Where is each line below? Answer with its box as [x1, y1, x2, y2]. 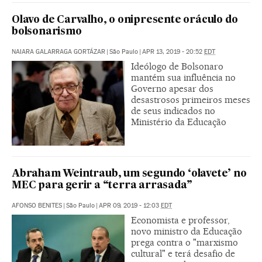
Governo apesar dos [131, 82, 213, 94]
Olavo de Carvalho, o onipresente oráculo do [12, 15, 238, 25]
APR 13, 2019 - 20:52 [142, 47, 204, 56]
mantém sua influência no [131, 71, 236, 83]
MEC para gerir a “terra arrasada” [12, 180, 192, 191]
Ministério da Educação [131, 116, 226, 127]
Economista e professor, [131, 214, 230, 226]
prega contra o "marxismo [131, 236, 238, 248]
